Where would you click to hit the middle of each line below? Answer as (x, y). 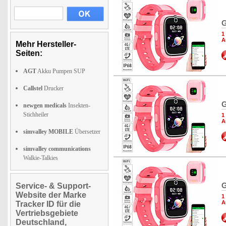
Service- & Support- (53, 186)
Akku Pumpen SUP (61, 71)
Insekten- (78, 105)
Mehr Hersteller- (46, 44)
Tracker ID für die (48, 204)
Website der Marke (51, 195)
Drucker (53, 88)
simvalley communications (57, 149)
